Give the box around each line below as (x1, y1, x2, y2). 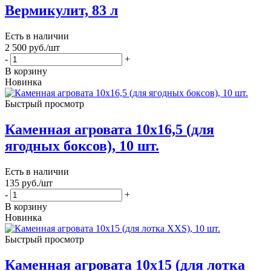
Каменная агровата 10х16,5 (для (5, 121, 214, 137)
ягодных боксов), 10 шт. (5, 137, 159, 154)
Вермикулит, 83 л (5, 2, 118, 18)
